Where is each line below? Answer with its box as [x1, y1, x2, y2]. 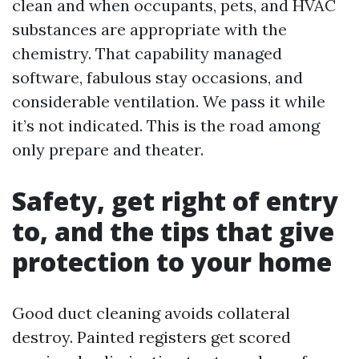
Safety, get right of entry [12, 184, 338, 219]
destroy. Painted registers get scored [12, 327, 291, 348]
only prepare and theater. [12, 139, 204, 160]
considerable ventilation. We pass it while [12, 91, 325, 112]
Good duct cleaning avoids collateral [12, 303, 290, 324]
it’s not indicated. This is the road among [12, 115, 320, 136]
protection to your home [12, 244, 332, 280]
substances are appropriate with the [12, 19, 287, 40]
